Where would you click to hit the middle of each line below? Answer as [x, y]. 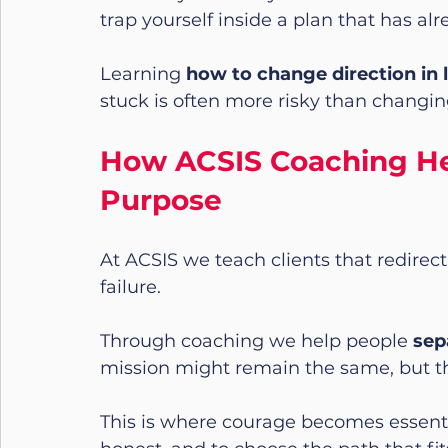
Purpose [161, 199]
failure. [130, 286]
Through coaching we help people [256, 340]
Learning [143, 73]
